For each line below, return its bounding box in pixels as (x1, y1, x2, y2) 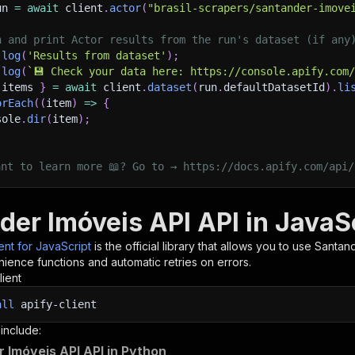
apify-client (14, 298, 97, 311)
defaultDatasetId (223, 81, 325, 94)
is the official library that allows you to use (94, 239, 315, 253)
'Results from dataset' (27, 49, 166, 62)
